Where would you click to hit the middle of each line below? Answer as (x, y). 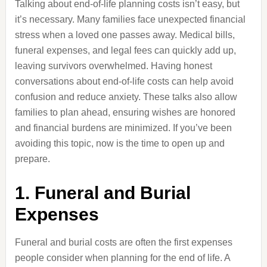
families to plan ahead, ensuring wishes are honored (125, 112)
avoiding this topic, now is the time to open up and (119, 143)
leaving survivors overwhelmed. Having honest (113, 66)
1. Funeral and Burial (103, 193)
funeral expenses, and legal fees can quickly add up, (125, 50)
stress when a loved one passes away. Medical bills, (125, 35)
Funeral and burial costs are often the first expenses (123, 242)
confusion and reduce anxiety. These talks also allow (126, 97)
